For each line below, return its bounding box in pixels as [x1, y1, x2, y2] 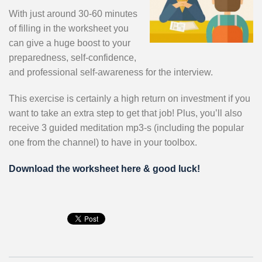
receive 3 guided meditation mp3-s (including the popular [9, 123, 244, 133]
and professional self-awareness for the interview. [9, 67, 213, 78]
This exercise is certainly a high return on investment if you [9, 94, 250, 104]
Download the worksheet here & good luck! [9, 164, 200, 174]
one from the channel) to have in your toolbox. [9, 137, 197, 148]
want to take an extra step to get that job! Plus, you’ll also [9, 108, 242, 119]
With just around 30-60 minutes [9, 9, 137, 19]
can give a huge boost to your [9, 38, 130, 49]
